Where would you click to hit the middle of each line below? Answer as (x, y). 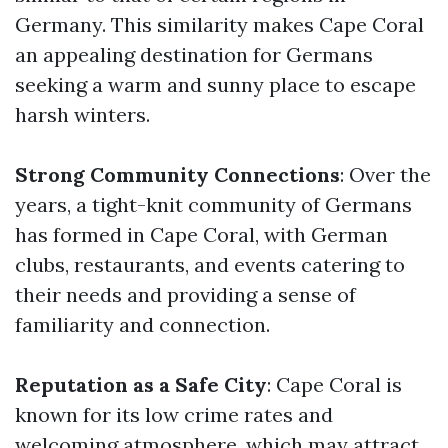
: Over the (385, 174)
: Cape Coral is (334, 384)
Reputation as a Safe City (141, 384)
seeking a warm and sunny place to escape (215, 84)
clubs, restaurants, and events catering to (210, 264)
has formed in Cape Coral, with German (201, 234)
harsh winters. (82, 114)
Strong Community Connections (177, 174)
